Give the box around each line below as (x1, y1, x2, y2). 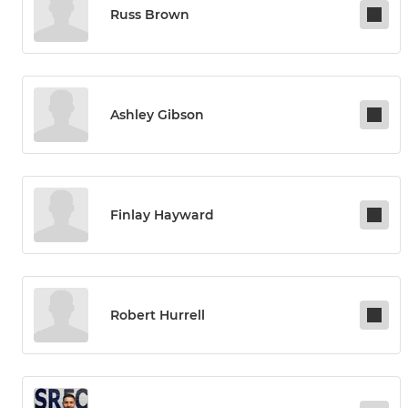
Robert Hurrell (110, 307, 205, 324)
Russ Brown (110, 6, 189, 24)
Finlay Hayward (110, 207, 214, 224)
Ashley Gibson (110, 107, 204, 124)
